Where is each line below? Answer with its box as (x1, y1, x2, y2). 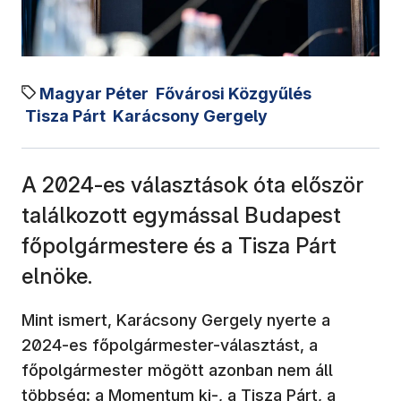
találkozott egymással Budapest (21, 201, 341, 228)
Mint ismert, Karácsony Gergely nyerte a (21, 310, 330, 329)
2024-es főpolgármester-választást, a (21, 335, 318, 354)
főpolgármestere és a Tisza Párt (21, 232, 337, 259)
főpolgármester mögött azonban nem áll (21, 360, 333, 380)
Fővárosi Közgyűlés (156, 83, 311, 103)
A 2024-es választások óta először (21, 171, 363, 198)
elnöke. (21, 262, 92, 289)
